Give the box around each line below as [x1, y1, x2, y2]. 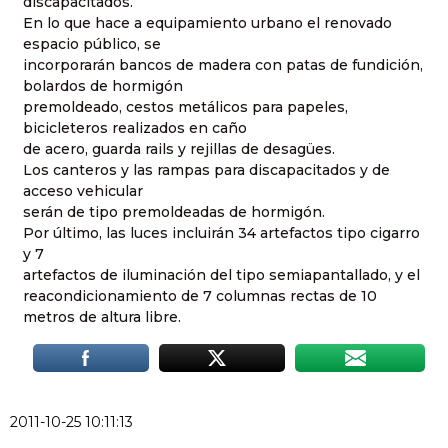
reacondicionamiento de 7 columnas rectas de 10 [23, 286, 377, 305]
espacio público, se [23, 34, 161, 53]
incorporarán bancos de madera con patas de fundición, [23, 55, 423, 74]
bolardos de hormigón [23, 76, 183, 95]
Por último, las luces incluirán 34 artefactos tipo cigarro [23, 223, 420, 242]
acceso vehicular [23, 181, 143, 200]
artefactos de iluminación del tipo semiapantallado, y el [23, 265, 420, 284]
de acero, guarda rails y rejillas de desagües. [23, 139, 335, 158]
